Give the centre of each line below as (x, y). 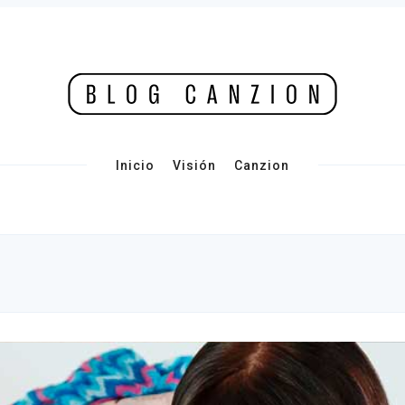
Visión (194, 165)
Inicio (135, 165)
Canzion (262, 165)
